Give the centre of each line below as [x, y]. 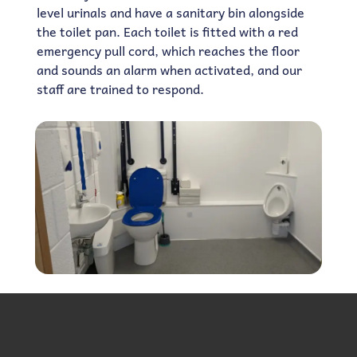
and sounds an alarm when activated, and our [169, 69]
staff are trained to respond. [120, 88]
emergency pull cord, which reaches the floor [168, 50]
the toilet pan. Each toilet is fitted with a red [167, 31]
